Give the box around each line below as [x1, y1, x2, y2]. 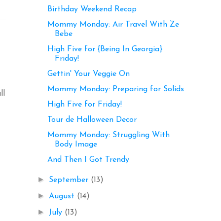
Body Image [54, 140, 97, 148]
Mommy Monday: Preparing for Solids [47, 85, 184, 93]
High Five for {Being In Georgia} [47, 45, 162, 53]
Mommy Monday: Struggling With [47, 131, 170, 139]
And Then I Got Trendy [47, 155, 129, 164]
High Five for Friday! [47, 100, 122, 109]
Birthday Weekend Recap [47, 5, 137, 13]
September [49, 176, 91, 184]
